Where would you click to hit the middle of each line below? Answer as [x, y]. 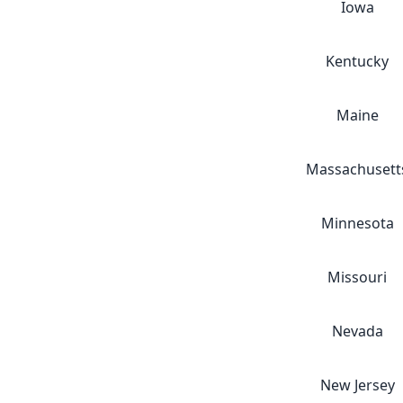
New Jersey [357, 385]
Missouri [357, 277]
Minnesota [357, 223]
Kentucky [357, 61]
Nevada [357, 331]
